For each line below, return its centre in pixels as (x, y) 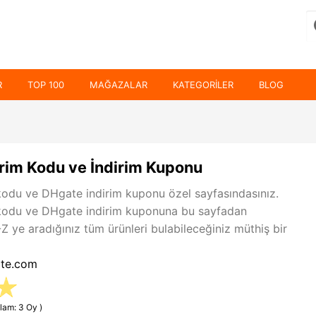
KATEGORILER (203, 85)
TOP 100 (46, 85)
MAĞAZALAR (119, 85)
